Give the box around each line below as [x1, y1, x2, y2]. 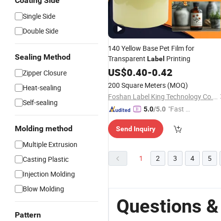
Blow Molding [23, 184, 64, 193]
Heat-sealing [23, 83, 61, 92]
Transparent [108, 54, 147, 63]
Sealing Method [15, 52, 71, 62]
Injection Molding [23, 169, 75, 179]
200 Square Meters [108, 80, 166, 90]
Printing [165, 54, 190, 63]
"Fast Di [168, 104, 191, 113]
